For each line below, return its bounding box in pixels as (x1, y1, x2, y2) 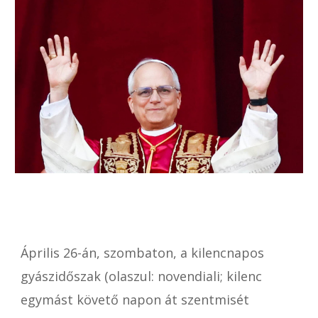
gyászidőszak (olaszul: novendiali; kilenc (21, 268, 263, 285)
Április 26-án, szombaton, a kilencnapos (21, 244, 265, 261)
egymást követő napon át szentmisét (21, 291, 250, 308)
